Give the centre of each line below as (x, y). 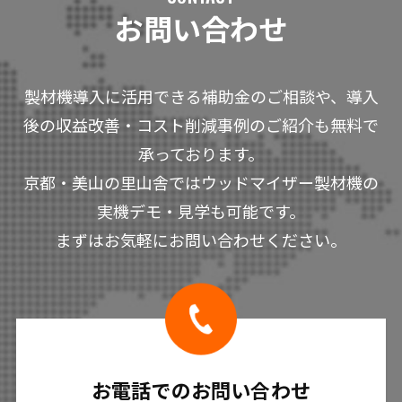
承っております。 (201, 154)
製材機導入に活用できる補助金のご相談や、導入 (201, 96)
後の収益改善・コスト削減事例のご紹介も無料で (201, 125)
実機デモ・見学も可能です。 (201, 211)
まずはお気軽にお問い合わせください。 (201, 240)
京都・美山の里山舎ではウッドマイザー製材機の (201, 183)
